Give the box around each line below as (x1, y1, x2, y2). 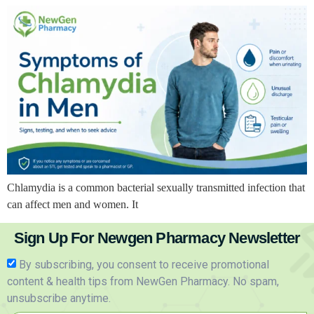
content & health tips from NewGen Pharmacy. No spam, (7, 275, 279, 289)
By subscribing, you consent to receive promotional (19, 258, 269, 272)
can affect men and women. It (7, 198, 138, 210)
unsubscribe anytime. (7, 292, 111, 306)
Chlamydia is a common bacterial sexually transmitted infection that (7, 181, 305, 193)
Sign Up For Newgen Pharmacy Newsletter (13, 229, 301, 247)
